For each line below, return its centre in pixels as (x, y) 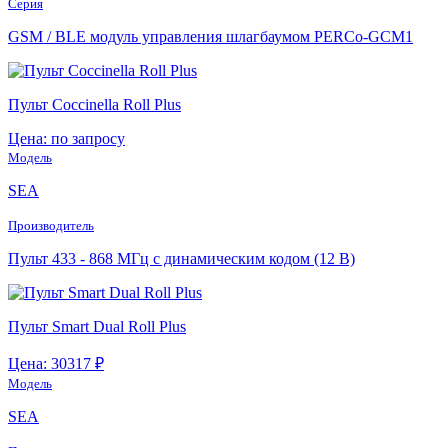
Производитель (51, 225)
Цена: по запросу (66, 138)
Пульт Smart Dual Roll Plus (97, 326)
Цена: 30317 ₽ (56, 363)
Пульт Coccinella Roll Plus (94, 104)
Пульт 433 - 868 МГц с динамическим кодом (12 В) (181, 258)
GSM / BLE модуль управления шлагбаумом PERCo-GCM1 (210, 36)
